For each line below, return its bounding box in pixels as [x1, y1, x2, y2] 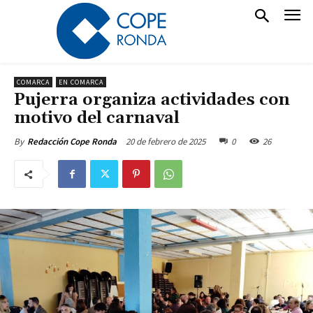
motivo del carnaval [14, 108, 180, 129]
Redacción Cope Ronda [27, 136, 117, 147]
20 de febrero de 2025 [126, 135, 205, 147]
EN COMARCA [59, 78, 103, 87]
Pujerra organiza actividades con [14, 89, 290, 110]
